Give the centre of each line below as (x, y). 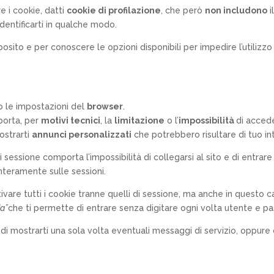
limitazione (140, 120)
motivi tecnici (71, 120)
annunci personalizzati (82, 134)
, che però (183, 10)
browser (105, 106)
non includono (236, 10)
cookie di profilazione (114, 10)
